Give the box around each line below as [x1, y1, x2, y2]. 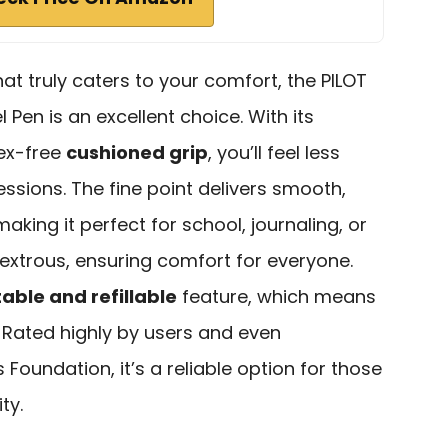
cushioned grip [66, 139, 208, 165]
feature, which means [177, 283, 376, 309]
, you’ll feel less [208, 139, 340, 165]
